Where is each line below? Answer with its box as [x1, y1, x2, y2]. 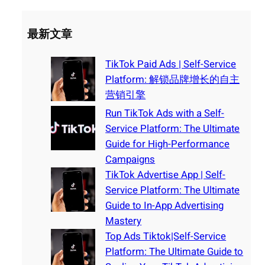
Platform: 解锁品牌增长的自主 [105, 72, 240, 87]
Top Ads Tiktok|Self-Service [105, 228, 227, 244]
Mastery [105, 213, 142, 228]
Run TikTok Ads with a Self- [105, 105, 225, 121]
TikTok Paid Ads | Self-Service [105, 56, 237, 72]
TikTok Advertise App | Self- [105, 167, 226, 182]
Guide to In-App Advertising [105, 198, 224, 213]
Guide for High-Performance [105, 136, 230, 151]
